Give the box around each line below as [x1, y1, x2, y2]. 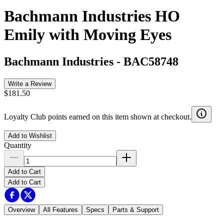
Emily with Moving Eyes [4, 25, 171, 44]
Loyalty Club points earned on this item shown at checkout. [4, 112, 191, 121]
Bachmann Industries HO [4, 7, 180, 25]
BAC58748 [123, 54, 178, 68]
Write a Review [8, 79, 51, 87]
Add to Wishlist [8, 131, 52, 139]
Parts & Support [112, 205, 159, 213]
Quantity [4, 140, 31, 149]
